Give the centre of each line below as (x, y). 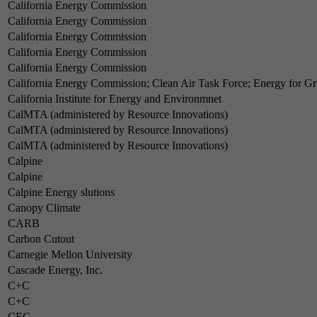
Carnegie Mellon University (70, 254)
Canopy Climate (44, 208)
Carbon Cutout (41, 239)
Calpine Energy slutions (61, 192)
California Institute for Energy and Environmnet (115, 99)
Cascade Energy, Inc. (55, 270)
